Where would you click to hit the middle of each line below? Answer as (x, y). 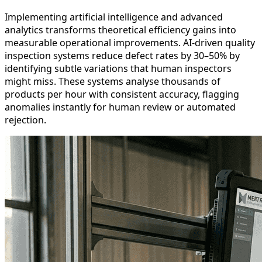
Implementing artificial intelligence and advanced (114, 17)
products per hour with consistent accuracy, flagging (122, 94)
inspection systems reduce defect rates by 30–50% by (122, 55)
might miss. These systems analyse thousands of (113, 81)
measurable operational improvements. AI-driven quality (130, 42)
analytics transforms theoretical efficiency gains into (120, 30)
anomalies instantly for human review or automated (120, 107)
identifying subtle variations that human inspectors (118, 68)
